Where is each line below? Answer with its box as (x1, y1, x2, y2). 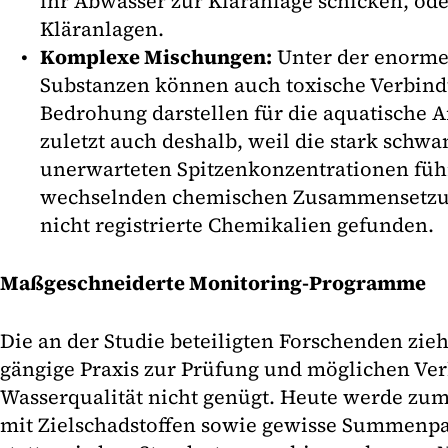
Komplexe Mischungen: (40, 43, 272, 72)
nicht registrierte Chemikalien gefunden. (40, 211, 434, 240)
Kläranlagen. (40, 15, 164, 44)
